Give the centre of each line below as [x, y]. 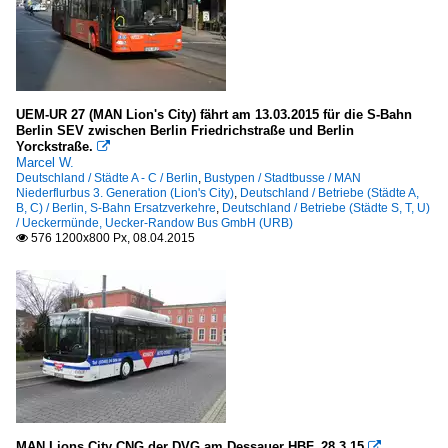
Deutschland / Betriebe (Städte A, [329, 193]
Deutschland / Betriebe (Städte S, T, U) [326, 208]
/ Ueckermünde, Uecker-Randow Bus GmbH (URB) [154, 223]
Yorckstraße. [56, 147]
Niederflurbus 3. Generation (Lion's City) [125, 193]
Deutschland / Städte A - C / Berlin [107, 178]
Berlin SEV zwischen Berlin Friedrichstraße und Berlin [185, 131]
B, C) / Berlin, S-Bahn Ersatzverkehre [116, 208]
